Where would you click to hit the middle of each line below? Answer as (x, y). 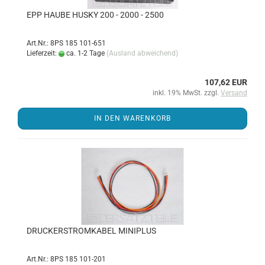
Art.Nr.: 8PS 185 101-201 (66, 259)
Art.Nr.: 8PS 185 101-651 (66, 43)
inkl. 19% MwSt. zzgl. (187, 93)
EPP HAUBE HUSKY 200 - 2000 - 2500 (95, 15)
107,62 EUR (226, 82)
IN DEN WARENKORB (132, 118)
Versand (234, 93)
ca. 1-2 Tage (85, 53)
